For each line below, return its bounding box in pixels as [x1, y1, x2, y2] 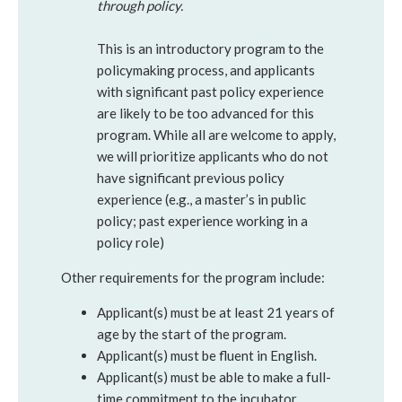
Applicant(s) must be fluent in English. [97, 347, 317, 363]
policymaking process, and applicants [97, 62, 315, 78]
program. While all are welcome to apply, [97, 127, 336, 143]
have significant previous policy [97, 170, 284, 186]
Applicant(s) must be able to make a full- [97, 369, 331, 385]
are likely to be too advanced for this [97, 105, 314, 121]
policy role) [97, 234, 164, 250]
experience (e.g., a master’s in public [97, 191, 306, 207]
